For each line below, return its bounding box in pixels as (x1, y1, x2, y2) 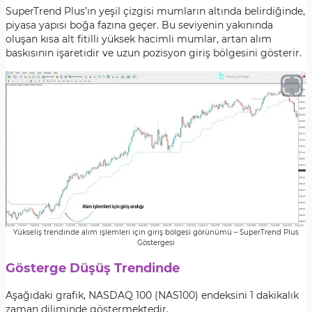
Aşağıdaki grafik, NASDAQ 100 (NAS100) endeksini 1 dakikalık (6, 289, 299, 302)
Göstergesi (137, 238, 175, 247)
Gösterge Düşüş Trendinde (6, 260, 180, 276)
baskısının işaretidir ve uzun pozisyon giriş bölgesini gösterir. (6, 47, 302, 59)
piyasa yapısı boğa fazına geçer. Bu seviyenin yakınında (6, 19, 273, 31)
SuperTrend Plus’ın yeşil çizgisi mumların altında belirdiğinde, (6, 5, 305, 17)
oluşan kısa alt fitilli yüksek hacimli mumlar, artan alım (6, 33, 272, 45)
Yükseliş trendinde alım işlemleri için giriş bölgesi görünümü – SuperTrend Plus (13, 228, 299, 237)
